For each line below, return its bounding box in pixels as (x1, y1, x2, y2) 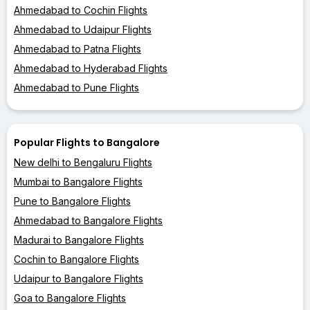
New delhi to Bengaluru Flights (14, 156, 152, 168)
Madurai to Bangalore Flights (14, 233, 144, 246)
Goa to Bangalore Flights (14, 291, 126, 304)
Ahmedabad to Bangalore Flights (14, 214, 163, 226)
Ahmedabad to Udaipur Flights (14, 23, 152, 35)
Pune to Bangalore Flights (14, 194, 131, 207)
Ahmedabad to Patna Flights (14, 42, 141, 55)
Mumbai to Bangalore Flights (14, 175, 143, 188)
